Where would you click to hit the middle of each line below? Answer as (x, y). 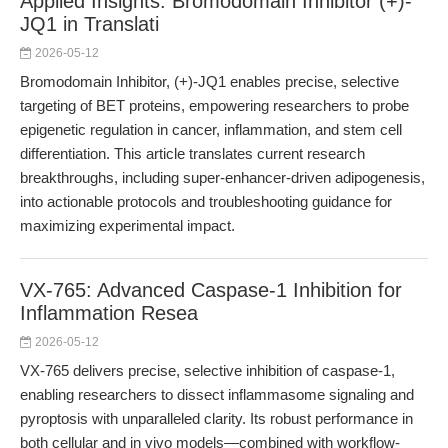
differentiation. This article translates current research (192, 153)
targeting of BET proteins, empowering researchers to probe (214, 105)
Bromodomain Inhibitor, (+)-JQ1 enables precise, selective (209, 81)
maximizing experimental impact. (127, 225)
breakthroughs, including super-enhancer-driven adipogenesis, (222, 177)
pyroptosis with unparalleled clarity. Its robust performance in (216, 418)
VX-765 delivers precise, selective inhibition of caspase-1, (207, 370)
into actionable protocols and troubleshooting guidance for (206, 201)
